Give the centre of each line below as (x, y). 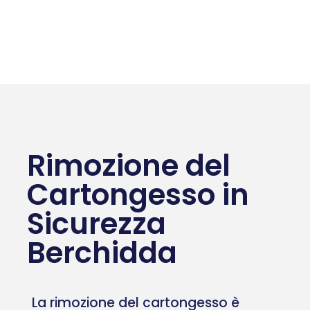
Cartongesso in (138, 194)
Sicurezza (97, 224)
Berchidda (102, 253)
